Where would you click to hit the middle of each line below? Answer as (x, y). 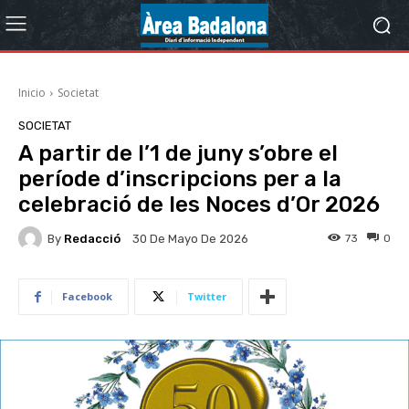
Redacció (92, 238)
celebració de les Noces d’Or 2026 (199, 204)
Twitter (207, 296)
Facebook (87, 296)
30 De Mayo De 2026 (190, 239)
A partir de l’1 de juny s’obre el (178, 153)
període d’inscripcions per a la (180, 179)
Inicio (32, 93)
